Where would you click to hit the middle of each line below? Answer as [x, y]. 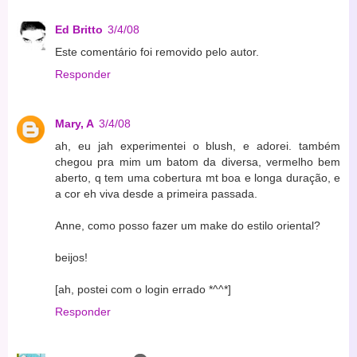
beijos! [71, 257]
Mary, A [75, 123]
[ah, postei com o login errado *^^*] [143, 289]
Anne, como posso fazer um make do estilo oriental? [188, 225]
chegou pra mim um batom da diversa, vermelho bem [198, 161]
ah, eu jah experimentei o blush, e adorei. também [198, 145]
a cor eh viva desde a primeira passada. [156, 193]
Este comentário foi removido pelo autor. [157, 51]
